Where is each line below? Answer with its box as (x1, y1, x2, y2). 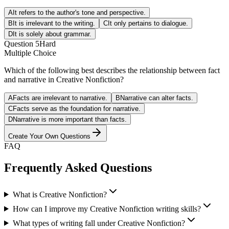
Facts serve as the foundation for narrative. (13, 104, 141, 112)
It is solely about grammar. (13, 30, 91, 38)
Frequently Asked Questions (4, 161, 152, 174)
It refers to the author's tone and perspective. (13, 8, 146, 16)
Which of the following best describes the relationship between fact (4, 65, 220, 75)
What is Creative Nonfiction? (12, 190, 107, 199)
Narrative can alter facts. (120, 94, 193, 102)
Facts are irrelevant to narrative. (13, 94, 107, 102)
